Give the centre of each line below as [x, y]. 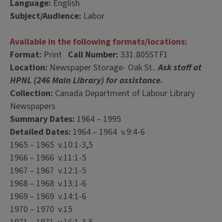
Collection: [31, 93]
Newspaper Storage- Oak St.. [103, 68]
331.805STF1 [143, 55]
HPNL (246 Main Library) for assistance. [86, 81]
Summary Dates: [42, 119]
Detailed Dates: [41, 132]
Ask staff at [180, 68]
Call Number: [93, 55]
